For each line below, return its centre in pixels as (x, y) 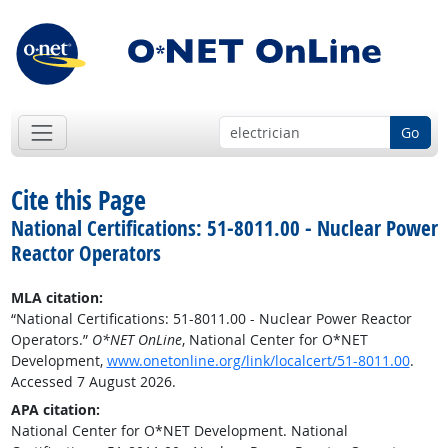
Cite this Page (78, 200)
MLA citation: (56, 298)
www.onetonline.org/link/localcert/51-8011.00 (258, 361)
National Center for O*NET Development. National (179, 431)
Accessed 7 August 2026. (93, 382)
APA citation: (55, 410)
